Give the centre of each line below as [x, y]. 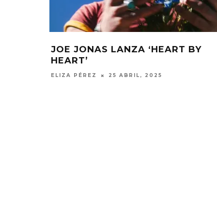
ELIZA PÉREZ [74, 76]
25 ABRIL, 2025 [135, 76]
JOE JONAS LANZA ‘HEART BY [126, 49]
